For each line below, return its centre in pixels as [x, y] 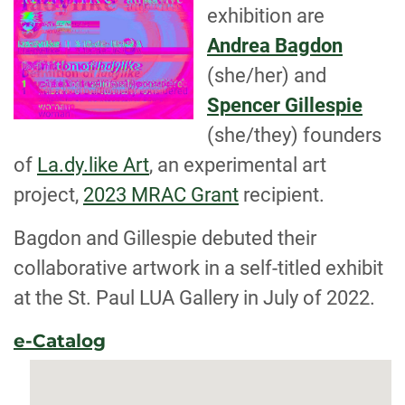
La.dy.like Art [93, 165]
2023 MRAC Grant [161, 195]
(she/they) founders [294, 135]
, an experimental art [238, 165]
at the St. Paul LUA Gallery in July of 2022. [194, 298]
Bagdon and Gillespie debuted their [165, 238]
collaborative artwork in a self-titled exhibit [198, 268]
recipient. [282, 195]
